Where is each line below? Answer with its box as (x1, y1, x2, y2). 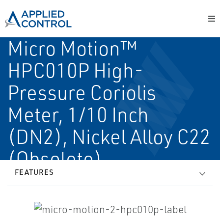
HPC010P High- (7, 58, 143, 82)
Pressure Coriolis (7, 80, 156, 105)
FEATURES (15, 167, 54, 177)
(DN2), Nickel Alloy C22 (7, 124, 211, 149)
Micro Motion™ (7, 36, 137, 60)
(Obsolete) (7, 146, 102, 171)
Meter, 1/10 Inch (7, 102, 149, 127)
